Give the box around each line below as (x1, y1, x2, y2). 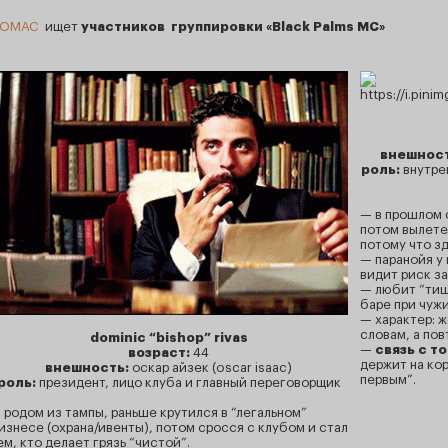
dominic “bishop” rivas (89, 331, 248, 344)
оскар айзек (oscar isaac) (129, 361, 292, 374)
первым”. (360, 373, 416, 386)
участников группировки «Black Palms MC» (81, 20, 385, 33)
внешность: (45, 361, 129, 374)
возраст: (128, 346, 193, 359)
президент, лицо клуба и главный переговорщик (35, 376, 341, 389)
